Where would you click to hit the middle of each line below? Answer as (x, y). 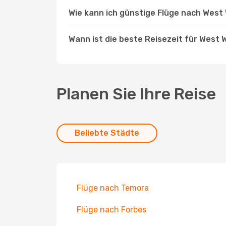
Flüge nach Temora (113, 188)
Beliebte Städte (107, 133)
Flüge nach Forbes (111, 210)
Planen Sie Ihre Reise (136, 94)
